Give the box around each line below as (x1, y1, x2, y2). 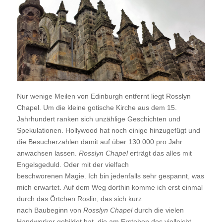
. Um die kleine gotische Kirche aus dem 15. (39, 103, 177, 111)
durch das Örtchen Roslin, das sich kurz (16, 194, 142, 203)
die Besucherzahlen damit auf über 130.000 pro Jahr (16, 137, 182, 146)
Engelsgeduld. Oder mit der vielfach (16, 160, 129, 168)
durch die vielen (132, 206, 184, 214)
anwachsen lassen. (16, 149, 79, 157)
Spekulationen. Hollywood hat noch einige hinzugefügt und (16, 126, 200, 134)
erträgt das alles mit (129, 149, 192, 157)
